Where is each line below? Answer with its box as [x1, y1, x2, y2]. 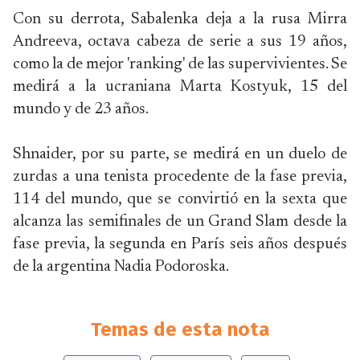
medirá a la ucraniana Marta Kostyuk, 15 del [13, 79, 347, 95]
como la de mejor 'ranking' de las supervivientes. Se [13, 56, 347, 72]
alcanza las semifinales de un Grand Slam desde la [13, 214, 347, 230]
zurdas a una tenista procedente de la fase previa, [13, 169, 347, 185]
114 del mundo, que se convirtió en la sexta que [13, 191, 347, 207]
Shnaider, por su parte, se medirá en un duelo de [13, 146, 347, 162]
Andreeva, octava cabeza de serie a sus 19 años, [13, 34, 347, 50]
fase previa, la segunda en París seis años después [13, 236, 347, 252]
